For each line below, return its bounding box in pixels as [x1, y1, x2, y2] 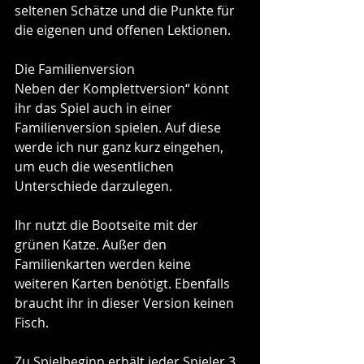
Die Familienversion [15, 59, 135, 78]
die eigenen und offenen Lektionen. [15, 20, 231, 39]
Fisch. [15, 313, 49, 331]
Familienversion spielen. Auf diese [15, 118, 224, 136]
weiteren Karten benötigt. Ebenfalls [15, 274, 233, 292]
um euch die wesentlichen [15, 157, 177, 175]
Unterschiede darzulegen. [15, 176, 172, 195]
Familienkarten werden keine [15, 254, 194, 273]
